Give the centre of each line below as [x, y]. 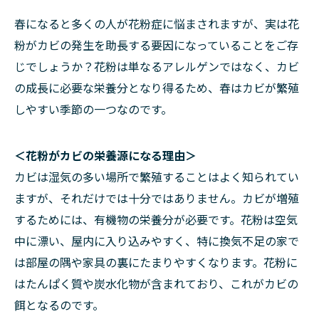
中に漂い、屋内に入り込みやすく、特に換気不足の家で [157, 241]
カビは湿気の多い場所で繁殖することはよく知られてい [157, 177]
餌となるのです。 [59, 305]
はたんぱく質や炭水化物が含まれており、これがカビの [156, 283]
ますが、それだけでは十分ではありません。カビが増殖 [157, 198]
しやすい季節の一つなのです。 [93, 109]
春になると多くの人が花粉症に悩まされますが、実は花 [157, 23]
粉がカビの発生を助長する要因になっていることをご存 [156, 45]
